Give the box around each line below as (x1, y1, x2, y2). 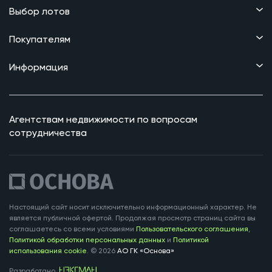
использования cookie (9, 246, 87, 255)
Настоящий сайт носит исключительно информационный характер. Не (9, 202, 257, 211)
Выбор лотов (9, 5, 70, 17)
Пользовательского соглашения (136, 224, 248, 233)
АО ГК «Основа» (117, 246, 174, 255)
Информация (9, 61, 68, 73)
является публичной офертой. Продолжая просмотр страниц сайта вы (9, 213, 256, 222)
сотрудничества (9, 127, 87, 138)
